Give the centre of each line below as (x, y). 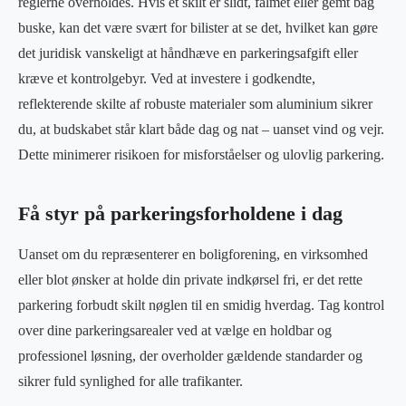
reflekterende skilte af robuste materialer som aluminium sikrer (195, 103)
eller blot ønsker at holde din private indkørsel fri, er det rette (190, 279)
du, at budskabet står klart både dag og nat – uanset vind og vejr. (201, 129)
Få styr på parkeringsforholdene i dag (180, 213)
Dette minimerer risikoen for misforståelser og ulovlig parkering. (201, 154)
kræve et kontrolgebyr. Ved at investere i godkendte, (167, 78)
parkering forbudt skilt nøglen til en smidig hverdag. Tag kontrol (201, 304)
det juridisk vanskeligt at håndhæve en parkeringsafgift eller (188, 53)
